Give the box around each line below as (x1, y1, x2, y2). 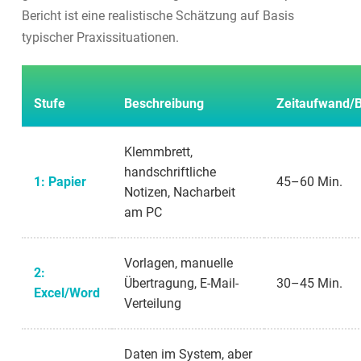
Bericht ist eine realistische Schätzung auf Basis (21, 7, 294, 23)
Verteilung (123, 295, 181, 311)
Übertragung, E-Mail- (123, 275, 239, 291)
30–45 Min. (276, 275, 342, 291)
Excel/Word (33, 284, 100, 301)
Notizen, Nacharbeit (123, 184, 235, 200)
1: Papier (33, 173, 86, 189)
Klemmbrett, (123, 143, 193, 160)
